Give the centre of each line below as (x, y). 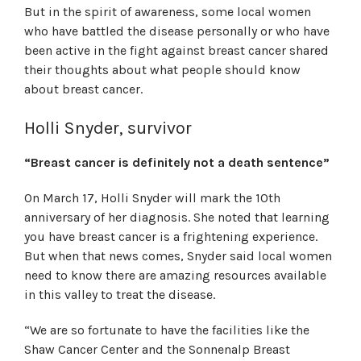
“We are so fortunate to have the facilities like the (167, 330)
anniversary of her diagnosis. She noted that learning (177, 217)
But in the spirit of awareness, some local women (168, 12)
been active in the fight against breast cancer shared (176, 50)
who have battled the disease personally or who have (177, 31)
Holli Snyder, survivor (108, 128)
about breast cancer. (83, 89)
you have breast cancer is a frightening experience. (171, 237)
